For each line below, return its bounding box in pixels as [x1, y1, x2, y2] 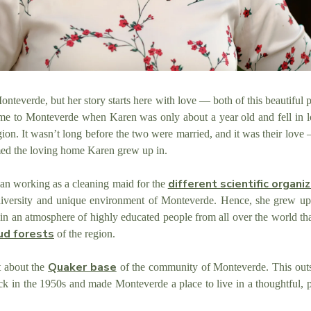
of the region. [54, 228, 118, 240]
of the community [116, 261, 198, 274]
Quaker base [48, 260, 117, 276]
